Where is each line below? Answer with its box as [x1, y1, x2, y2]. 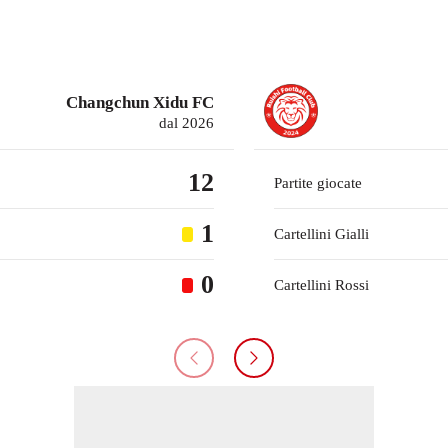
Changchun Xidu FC [66, 93, 214, 113]
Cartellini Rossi [274, 277, 369, 294]
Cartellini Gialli [274, 226, 369, 243]
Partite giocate [274, 175, 362, 192]
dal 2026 [159, 115, 214, 132]
